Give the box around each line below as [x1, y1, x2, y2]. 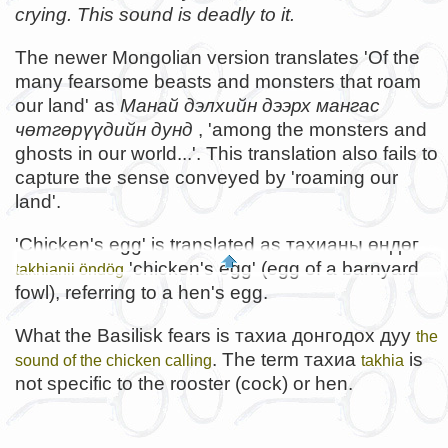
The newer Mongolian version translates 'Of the [15, 46, 420, 68]
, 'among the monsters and [198, 118, 427, 140]
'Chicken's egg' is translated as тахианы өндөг [15, 234, 419, 255]
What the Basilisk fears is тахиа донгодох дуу [15, 325, 416, 347]
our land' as [15, 94, 120, 116]
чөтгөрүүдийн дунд [15, 118, 198, 140]
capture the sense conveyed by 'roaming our [15, 166, 398, 188]
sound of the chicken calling [15, 351, 212, 370]
